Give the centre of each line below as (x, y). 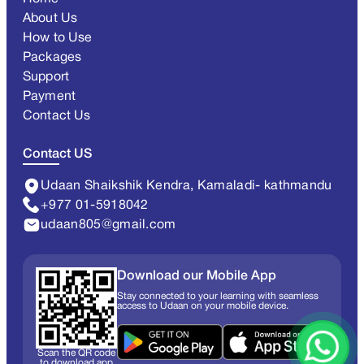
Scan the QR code (76, 353)
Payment (50, 97)
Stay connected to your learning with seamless (218, 297)
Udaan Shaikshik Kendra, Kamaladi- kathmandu (186, 186)
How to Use (58, 39)
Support (46, 78)
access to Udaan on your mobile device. (203, 306)
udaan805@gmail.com (108, 225)
